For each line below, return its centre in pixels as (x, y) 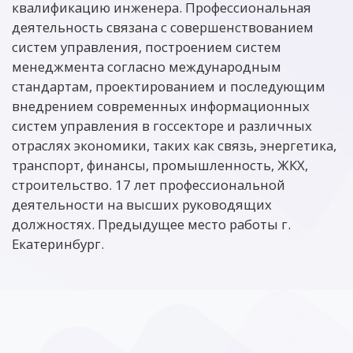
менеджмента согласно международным (147, 67)
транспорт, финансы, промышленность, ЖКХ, (160, 165)
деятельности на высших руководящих (142, 204)
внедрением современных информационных (161, 106)
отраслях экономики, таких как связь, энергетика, (174, 145)
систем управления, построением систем (147, 47)
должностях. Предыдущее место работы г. (151, 224)
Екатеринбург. (58, 244)
